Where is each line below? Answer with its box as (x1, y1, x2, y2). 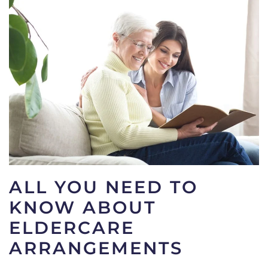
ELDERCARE (9, 217, 135, 239)
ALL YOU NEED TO (9, 176, 198, 198)
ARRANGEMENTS (9, 237, 183, 259)
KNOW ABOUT (9, 197, 156, 218)
